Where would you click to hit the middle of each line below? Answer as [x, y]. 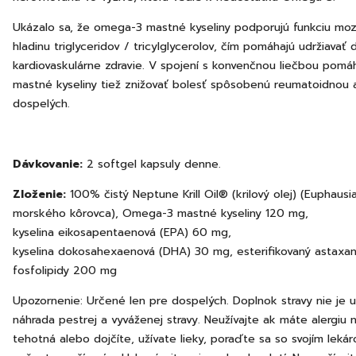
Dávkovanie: [48, 164]
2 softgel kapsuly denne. [154, 164]
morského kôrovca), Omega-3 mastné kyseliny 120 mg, [161, 213]
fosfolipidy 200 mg [65, 271]
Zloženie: [41, 194]
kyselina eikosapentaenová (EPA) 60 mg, [122, 232]
